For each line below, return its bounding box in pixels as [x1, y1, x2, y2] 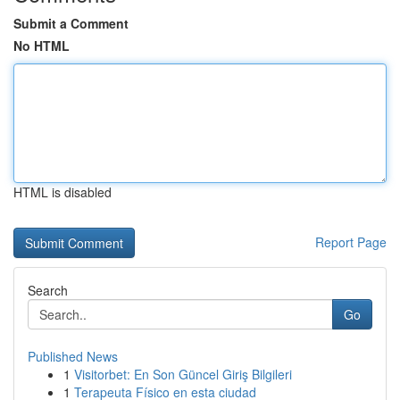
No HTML [13, 37, 70, 54]
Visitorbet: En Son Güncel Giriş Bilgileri [74, 365, 292, 383]
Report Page [315, 233, 387, 251]
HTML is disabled [13, 183, 112, 201]
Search [28, 281, 68, 299]
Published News [28, 347, 118, 365]
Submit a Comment [13, 14, 129, 32]
